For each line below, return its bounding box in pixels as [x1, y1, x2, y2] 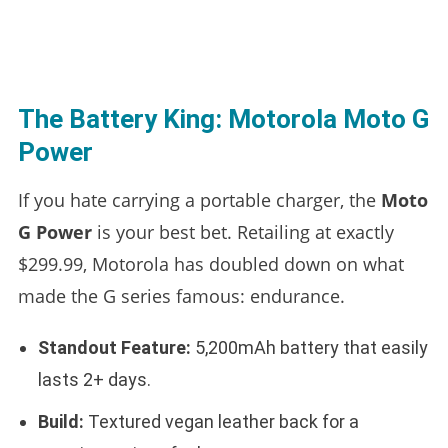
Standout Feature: [37, 336, 191, 358]
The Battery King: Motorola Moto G [17, 103, 429, 134]
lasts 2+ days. [37, 368, 151, 390]
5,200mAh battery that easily [190, 336, 428, 358]
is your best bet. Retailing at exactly [91, 219, 394, 244]
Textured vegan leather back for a [83, 410, 359, 432]
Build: [37, 410, 84, 432]
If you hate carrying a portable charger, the [17, 187, 381, 212]
